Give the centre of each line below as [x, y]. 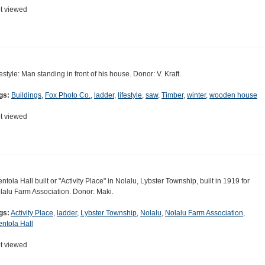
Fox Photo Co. [68, 96]
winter [196, 96]
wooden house [233, 96]
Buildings [26, 96]
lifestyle [130, 96]
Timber [172, 96]
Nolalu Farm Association [204, 213]
